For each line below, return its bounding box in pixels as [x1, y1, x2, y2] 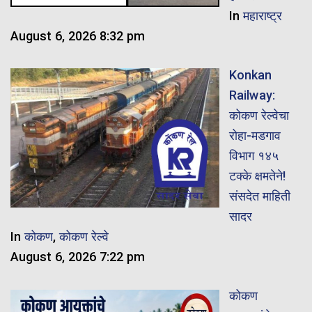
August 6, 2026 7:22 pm [10, 249, 145, 264]
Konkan [228, 67, 272, 82]
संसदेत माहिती [228, 188, 290, 203]
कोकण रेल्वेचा [228, 107, 289, 123]
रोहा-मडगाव [228, 127, 281, 143]
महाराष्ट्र [242, 8, 282, 23]
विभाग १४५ [228, 148, 279, 163]
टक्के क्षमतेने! [228, 168, 286, 183]
